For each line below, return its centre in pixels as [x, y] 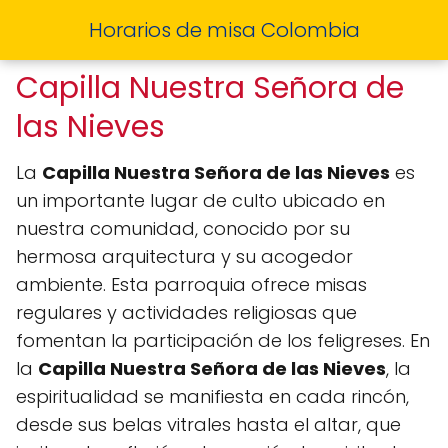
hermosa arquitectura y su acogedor [184, 256]
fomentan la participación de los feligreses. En [223, 340]
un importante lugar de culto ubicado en [200, 200]
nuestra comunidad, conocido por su [183, 228]
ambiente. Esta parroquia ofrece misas [191, 284]
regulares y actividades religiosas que [186, 312]
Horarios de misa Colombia [224, 30]
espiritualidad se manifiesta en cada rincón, [212, 396]
